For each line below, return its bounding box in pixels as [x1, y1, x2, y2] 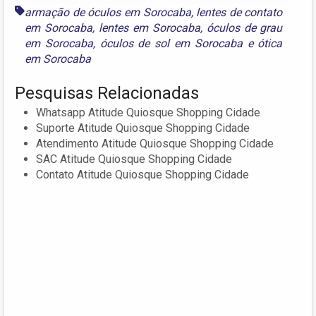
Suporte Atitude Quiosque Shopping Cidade [36, 121, 250, 135]
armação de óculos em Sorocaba [25, 5, 191, 19]
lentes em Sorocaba [98, 20, 200, 35]
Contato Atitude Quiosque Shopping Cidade [36, 167, 249, 181]
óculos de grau [206, 20, 283, 35]
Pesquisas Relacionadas [15, 83, 199, 103]
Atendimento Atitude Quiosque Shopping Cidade [36, 136, 274, 150]
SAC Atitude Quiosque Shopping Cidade [36, 152, 232, 166]
